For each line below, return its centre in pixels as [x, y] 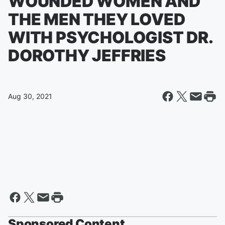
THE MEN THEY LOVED [97, 19]
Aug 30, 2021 [30, 96]
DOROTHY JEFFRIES [87, 55]
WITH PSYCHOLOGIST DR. [110, 37]
